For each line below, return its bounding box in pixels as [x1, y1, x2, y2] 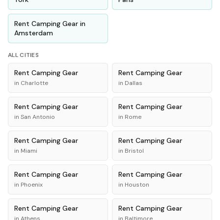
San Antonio [21, 113, 55, 121]
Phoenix [21, 181, 43, 189]
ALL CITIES [8, 51, 39, 59]
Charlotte [21, 79, 48, 87]
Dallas [125, 79, 142, 87]
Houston [125, 181, 149, 189]
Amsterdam [14, 28, 53, 37]
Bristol [125, 147, 144, 155]
